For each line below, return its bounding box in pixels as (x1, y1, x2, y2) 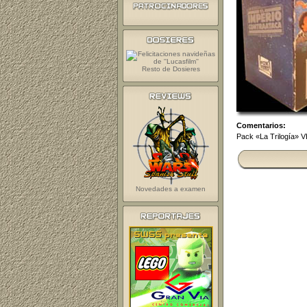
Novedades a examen (136, 185, 206, 193)
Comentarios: (236, 121, 286, 130)
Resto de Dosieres (141, 65, 200, 73)
